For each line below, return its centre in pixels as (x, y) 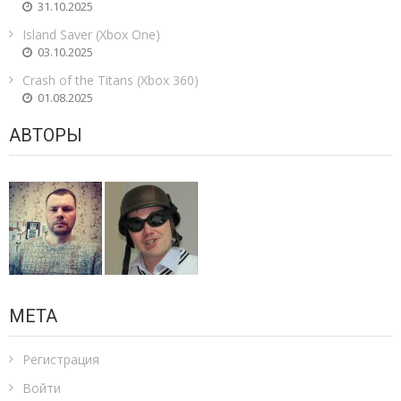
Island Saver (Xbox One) (91, 35)
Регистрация (61, 360)
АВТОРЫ (46, 135)
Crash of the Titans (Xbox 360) (111, 81)
